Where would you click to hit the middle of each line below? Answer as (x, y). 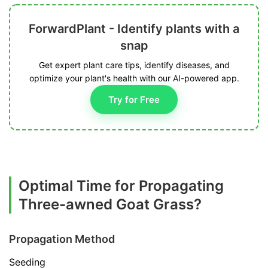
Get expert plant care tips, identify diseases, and (134, 65)
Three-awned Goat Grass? (110, 204)
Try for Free (134, 100)
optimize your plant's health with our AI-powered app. (134, 78)
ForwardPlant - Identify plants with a (134, 29)
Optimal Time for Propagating (121, 186)
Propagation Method (62, 239)
